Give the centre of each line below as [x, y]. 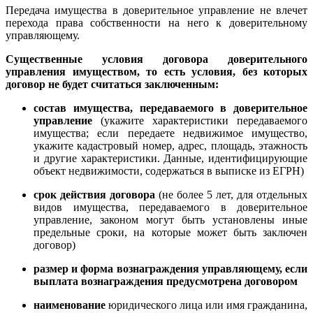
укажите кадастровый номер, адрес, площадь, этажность [170, 145]
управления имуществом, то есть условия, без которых [156, 71]
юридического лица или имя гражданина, [206, 305]
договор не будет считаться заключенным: [112, 84]
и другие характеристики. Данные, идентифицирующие [170, 158]
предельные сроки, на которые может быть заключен [170, 232]
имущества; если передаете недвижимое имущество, [170, 133]
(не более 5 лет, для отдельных [233, 194]
